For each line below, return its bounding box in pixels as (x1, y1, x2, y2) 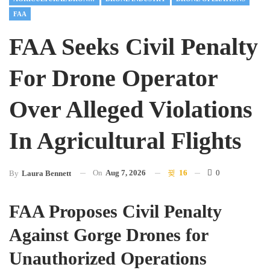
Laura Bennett (22, 168, 71, 178)
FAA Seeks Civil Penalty (9, 33, 258, 60)
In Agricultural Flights (9, 127, 242, 154)
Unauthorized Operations (9, 248, 207, 268)
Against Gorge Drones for (9, 224, 208, 245)
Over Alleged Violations (9, 95, 253, 123)
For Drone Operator (9, 64, 218, 92)
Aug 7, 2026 (105, 168, 146, 177)
